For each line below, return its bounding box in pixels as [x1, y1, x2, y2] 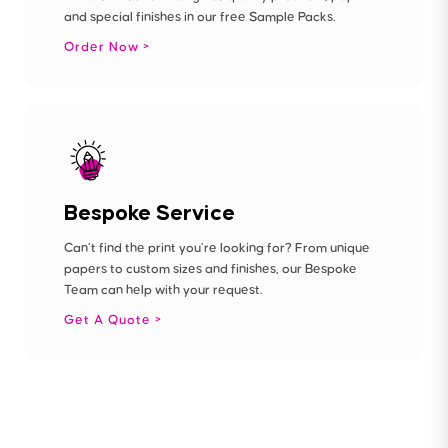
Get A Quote [64, 313, 155, 328]
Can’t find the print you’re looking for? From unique [64, 241, 370, 256]
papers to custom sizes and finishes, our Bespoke [64, 262, 357, 277]
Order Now [64, 40, 143, 55]
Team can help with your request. [64, 283, 262, 298]
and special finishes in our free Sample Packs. [64, 10, 335, 25]
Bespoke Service [64, 199, 235, 226]
